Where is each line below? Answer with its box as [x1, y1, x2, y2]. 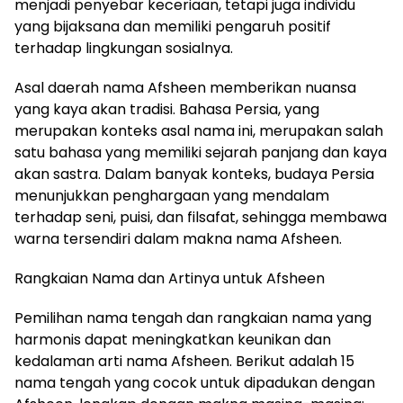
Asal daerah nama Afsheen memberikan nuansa [14, 77, 356, 99]
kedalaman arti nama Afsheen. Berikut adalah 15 [14, 351, 354, 372]
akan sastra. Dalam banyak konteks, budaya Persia [14, 164, 374, 185]
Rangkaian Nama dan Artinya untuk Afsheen [14, 268, 325, 290]
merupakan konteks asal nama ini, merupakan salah [14, 121, 383, 142]
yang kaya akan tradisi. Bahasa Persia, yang [14, 99, 319, 121]
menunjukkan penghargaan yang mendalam [14, 185, 329, 207]
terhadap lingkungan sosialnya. [14, 38, 233, 59]
